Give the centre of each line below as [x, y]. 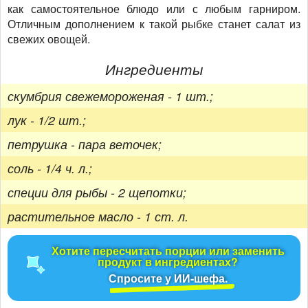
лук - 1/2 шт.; [47, 120]
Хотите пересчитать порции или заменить [168, 251]
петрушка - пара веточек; [85, 144]
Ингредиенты [154, 68]
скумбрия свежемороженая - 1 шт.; [110, 96]
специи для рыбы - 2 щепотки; [97, 192]
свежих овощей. [49, 38]
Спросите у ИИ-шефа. [168, 278]
